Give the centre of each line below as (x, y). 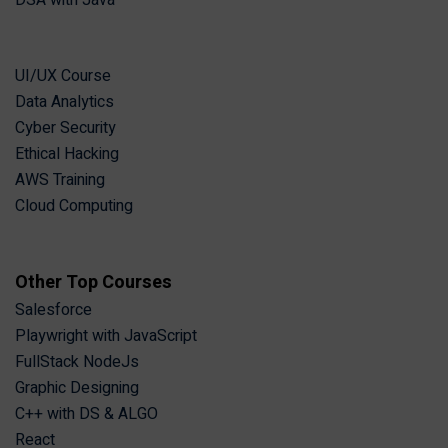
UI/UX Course (63, 76)
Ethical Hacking (67, 154)
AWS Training (60, 180)
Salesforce (53, 310)
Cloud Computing (74, 206)
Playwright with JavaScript (106, 336)
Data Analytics (64, 102)
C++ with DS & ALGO (86, 414)
